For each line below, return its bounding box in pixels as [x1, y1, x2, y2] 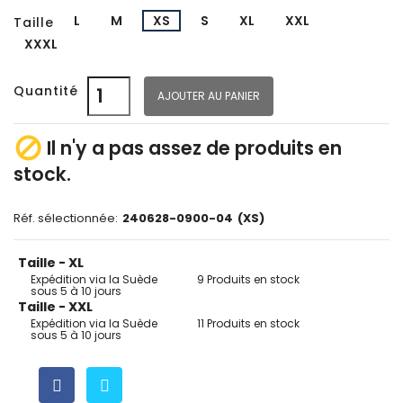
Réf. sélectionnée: [13, 210, 118, 228]
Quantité [13, 81, 78, 100]
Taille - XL [18, 254, 84, 273]
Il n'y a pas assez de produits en [42, 135, 342, 162]
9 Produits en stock [196, 272, 300, 288]
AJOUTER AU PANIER [157, 88, 260, 104]
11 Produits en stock [196, 316, 300, 332]
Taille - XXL [18, 298, 93, 317]
